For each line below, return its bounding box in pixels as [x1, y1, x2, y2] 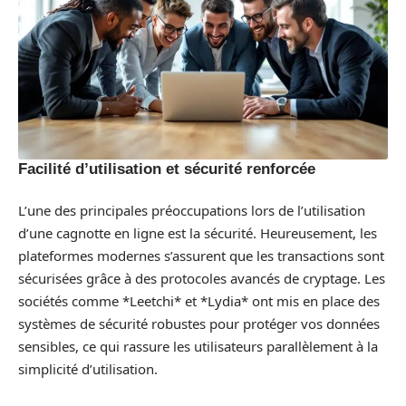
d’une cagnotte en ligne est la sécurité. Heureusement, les [18, 223, 377, 242]
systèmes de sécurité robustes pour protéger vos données [18, 314, 380, 333]
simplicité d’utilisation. [18, 359, 158, 378]
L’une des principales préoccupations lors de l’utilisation [18, 200, 365, 219]
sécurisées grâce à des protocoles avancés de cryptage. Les [18, 268, 385, 287]
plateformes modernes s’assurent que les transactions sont [18, 246, 384, 265]
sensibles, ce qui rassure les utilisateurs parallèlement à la [18, 336, 378, 355]
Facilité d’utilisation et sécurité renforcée [18, 160, 315, 179]
